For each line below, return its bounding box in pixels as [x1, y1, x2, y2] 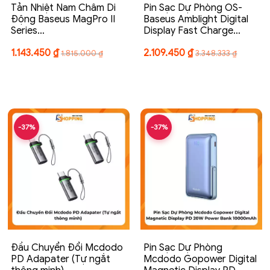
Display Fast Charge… [143, 25, 241, 37]
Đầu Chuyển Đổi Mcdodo [11, 242, 123, 254]
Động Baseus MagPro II [11, 13, 115, 26]
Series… [11, 25, 45, 37]
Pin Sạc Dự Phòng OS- [143, 2, 243, 14]
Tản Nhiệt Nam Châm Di [11, 2, 116, 14]
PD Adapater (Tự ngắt [11, 253, 110, 266]
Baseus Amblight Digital [143, 13, 249, 26]
